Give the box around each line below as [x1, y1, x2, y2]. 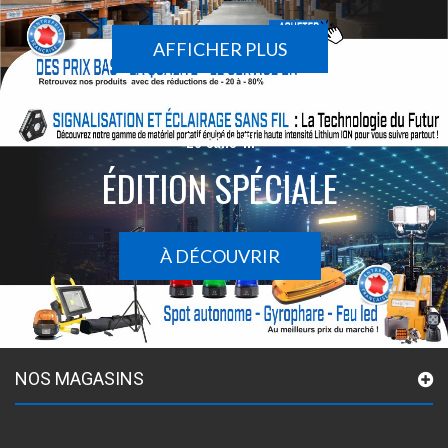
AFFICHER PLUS [153, 38, 287, 61]
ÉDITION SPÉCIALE [102, 161, 338, 215]
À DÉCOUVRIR [160, 245, 280, 268]
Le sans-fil [185, 127, 255, 154]
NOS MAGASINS [15, 367, 144, 389]
